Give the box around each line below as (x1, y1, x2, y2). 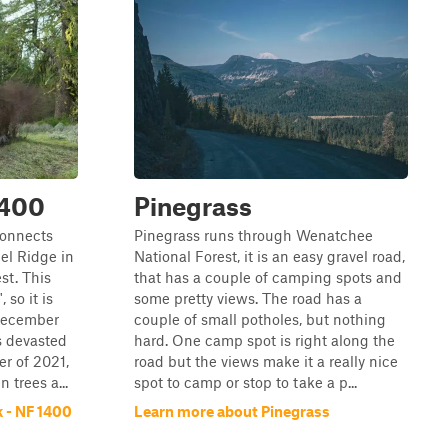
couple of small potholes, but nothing (134, 310, 386, 328)
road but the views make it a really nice (134, 352, 398, 370)
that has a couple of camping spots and (134, 268, 402, 286)
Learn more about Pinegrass (134, 402, 330, 420)
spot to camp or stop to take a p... (134, 373, 357, 391)
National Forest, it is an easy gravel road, (134, 247, 405, 265)
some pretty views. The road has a (134, 289, 362, 307)
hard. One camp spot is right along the (134, 331, 395, 349)
